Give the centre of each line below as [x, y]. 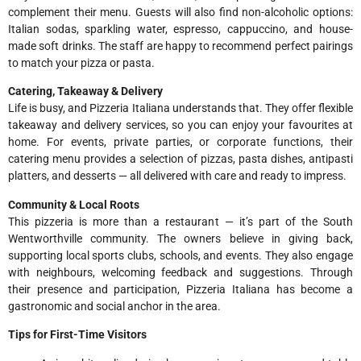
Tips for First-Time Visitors [77, 335]
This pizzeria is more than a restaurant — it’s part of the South [180, 221]
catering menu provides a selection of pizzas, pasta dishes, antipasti [180, 159]
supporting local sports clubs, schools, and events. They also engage [180, 255]
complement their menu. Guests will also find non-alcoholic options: [180, 12]
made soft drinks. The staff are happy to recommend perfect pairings [180, 46]
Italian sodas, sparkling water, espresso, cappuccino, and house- [180, 29]
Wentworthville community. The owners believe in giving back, [180, 238]
